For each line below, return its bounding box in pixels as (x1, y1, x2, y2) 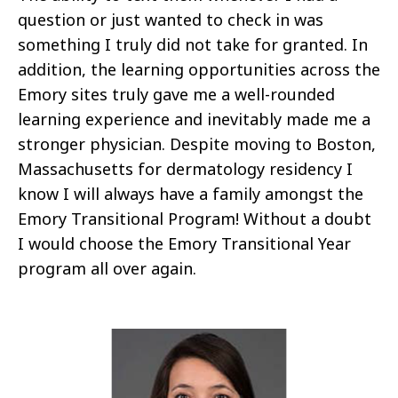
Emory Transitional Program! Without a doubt (18, 207, 371, 229)
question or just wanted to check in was (18, 8, 323, 30)
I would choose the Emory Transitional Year (18, 232, 351, 254)
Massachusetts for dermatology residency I (18, 157, 353, 179)
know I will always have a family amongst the (18, 182, 363, 204)
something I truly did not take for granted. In (18, 33, 368, 55)
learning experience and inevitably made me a (18, 107, 370, 130)
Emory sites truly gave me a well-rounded (18, 83, 335, 105)
